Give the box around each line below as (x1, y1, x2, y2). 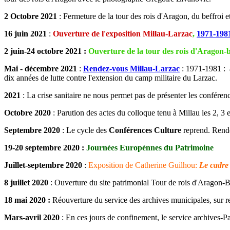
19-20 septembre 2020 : (4, 143, 86, 152)
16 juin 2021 (4, 29, 47, 39)
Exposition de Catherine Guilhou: (88, 161, 199, 170)
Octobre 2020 (4, 108, 51, 118)
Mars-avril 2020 (4, 213, 60, 222)
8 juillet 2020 (4, 178, 50, 187)
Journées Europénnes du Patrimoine (86, 143, 214, 152)
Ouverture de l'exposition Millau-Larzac (53, 29, 193, 39)
